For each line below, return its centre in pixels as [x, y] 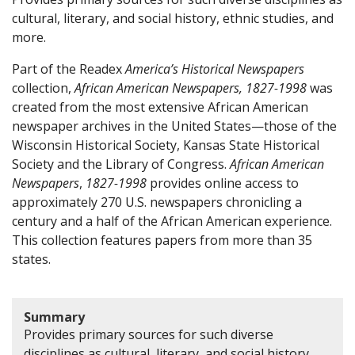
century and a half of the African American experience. [172, 221]
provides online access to [223, 183]
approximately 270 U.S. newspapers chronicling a [157, 202]
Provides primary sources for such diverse [149, 334]
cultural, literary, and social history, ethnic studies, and [173, 18]
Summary [54, 317]
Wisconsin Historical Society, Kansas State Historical [166, 145]
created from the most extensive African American [160, 107]
